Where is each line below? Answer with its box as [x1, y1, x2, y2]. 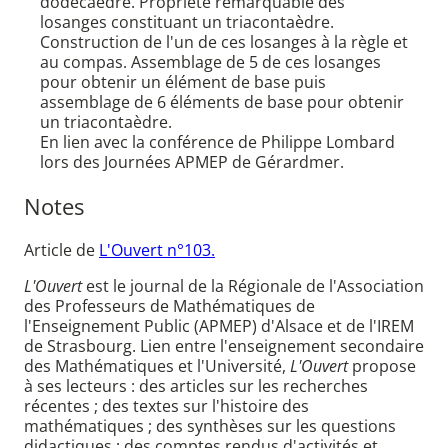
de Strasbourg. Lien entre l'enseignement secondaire [24, 335, 424, 358]
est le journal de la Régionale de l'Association [82, 275, 424, 298]
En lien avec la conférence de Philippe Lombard [40, 131, 395, 154]
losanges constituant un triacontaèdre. [40, 11, 334, 34]
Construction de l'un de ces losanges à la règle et [40, 31, 408, 54]
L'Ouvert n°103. [99, 239, 215, 262]
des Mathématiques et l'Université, [24, 355, 290, 378]
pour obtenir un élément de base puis [40, 71, 326, 94]
